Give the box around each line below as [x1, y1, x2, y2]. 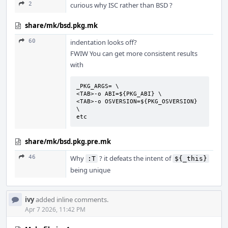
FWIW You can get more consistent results [70, 49, 197, 58]
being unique [70, 165, 110, 175]
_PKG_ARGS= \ [76, 83, 119, 90]
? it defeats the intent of [98, 154, 173, 163]
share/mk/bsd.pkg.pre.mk [25, 137, 111, 146]
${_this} [175, 155, 207, 162]
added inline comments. [34, 195, 108, 204]
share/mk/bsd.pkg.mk [25, 21, 98, 30]
